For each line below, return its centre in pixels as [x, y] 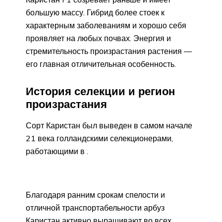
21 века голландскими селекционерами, [99, 138]
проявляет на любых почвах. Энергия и [98, 38]
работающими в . [57, 151]
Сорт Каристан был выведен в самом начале [109, 125]
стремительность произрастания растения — [109, 51]
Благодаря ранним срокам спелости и [95, 194]
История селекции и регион [100, 91]
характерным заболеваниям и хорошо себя [106, 26]
